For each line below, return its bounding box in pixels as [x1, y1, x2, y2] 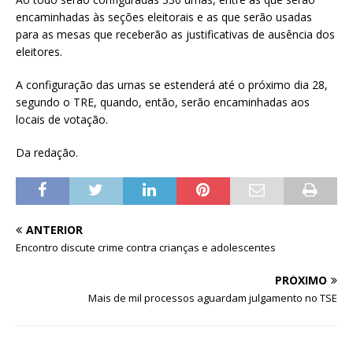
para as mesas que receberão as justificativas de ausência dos [16, 26, 335, 42]
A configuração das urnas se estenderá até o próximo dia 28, [16, 76, 328, 92]
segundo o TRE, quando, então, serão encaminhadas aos [16, 94, 310, 110]
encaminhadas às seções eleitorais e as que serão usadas [16, 9, 312, 24]
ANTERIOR [26, 221, 83, 237]
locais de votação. [16, 111, 108, 127]
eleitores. [16, 43, 62, 59]
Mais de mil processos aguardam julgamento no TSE [88, 290, 337, 305]
